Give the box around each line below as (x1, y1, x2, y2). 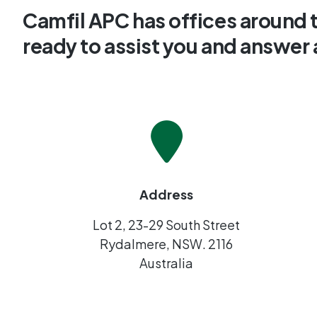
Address (139, 185, 194, 202)
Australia (139, 254, 194, 271)
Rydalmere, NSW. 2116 (100, 235, 234, 252)
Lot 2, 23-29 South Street (93, 216, 241, 233)
